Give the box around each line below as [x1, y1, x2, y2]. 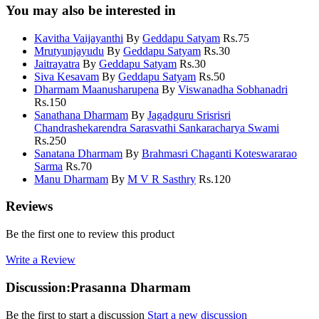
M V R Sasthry [127, 172, 196, 185]
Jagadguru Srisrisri [147, 108, 231, 121]
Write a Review [6, 253, 75, 266]
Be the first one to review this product [6, 228, 174, 241]
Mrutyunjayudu [34, 44, 104, 57]
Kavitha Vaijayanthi [34, 31, 123, 44]
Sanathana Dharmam [34, 108, 128, 121]
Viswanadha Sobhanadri [178, 83, 288, 95]
